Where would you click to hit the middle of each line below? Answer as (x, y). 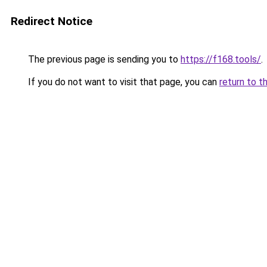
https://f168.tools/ (221, 59)
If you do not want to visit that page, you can (122, 82)
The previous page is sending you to (103, 59)
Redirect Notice (52, 21)
